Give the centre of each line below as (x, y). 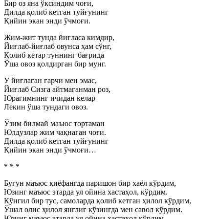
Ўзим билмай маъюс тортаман (54, 123)
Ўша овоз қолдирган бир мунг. (55, 64)
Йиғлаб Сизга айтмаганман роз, (57, 89)
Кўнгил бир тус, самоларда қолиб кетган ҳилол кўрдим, (98, 201)
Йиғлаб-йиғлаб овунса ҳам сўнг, (58, 46)
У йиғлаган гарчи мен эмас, (50, 80)
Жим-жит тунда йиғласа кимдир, (59, 37)
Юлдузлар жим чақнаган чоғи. (55, 132)
